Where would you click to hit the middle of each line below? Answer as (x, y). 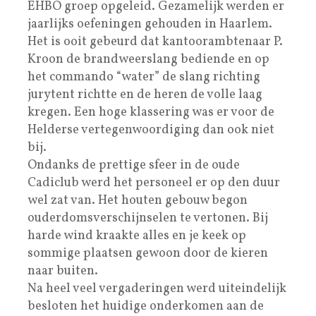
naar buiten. (63, 271)
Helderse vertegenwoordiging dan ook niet (151, 130)
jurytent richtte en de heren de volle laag (145, 95)
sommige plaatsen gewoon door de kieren (148, 253)
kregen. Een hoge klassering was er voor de (151, 112)
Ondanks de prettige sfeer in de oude (134, 165)
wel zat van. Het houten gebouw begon (138, 200)
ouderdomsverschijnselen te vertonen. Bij (148, 218)
